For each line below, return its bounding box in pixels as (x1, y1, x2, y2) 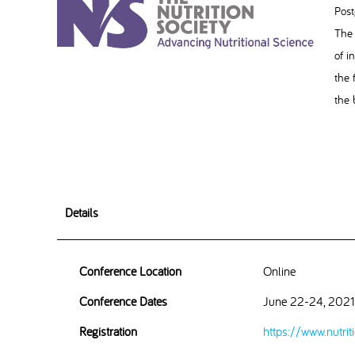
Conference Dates (79, 293, 167, 309)
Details (65, 204, 98, 220)
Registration (79, 323, 137, 339)
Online (263, 263, 296, 279)
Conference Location (79, 263, 181, 279)
